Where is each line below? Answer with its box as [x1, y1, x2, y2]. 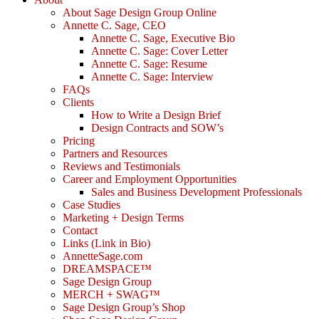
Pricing [63, 135, 95, 147]
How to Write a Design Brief [91, 109, 221, 122]
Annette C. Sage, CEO [63, 19, 166, 32]
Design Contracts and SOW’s [91, 122, 224, 135]
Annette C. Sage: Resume [91, 58, 207, 70]
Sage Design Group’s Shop [63, 301, 185, 314]
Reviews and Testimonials [63, 160, 180, 173]
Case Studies [63, 199, 120, 211]
